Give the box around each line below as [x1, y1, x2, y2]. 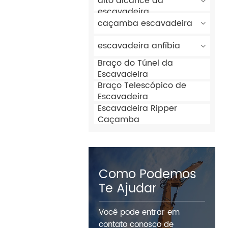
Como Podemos [99, 164, 197, 185]
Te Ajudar [99, 178, 157, 199]
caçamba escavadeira [98, 16, 193, 30]
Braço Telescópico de [98, 79, 187, 93]
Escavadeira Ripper [98, 101, 178, 115]
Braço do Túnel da [98, 56, 174, 70]
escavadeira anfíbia [98, 39, 181, 53]
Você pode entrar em [99, 206, 180, 219]
